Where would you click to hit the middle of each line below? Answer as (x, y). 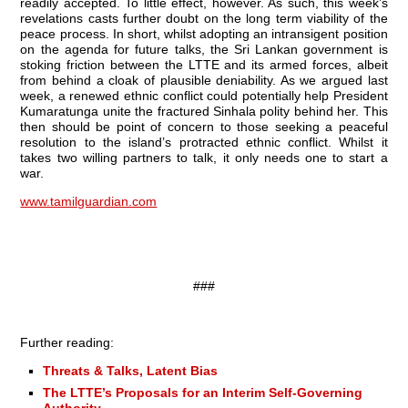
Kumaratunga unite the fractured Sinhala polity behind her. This (204, 111)
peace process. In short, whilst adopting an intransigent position (204, 33)
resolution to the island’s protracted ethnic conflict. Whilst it (204, 142)
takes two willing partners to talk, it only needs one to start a (204, 157)
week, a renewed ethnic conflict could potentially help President (204, 95)
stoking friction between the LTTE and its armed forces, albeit (204, 64)
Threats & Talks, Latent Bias (131, 370)
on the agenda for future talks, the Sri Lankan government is (204, 49)
